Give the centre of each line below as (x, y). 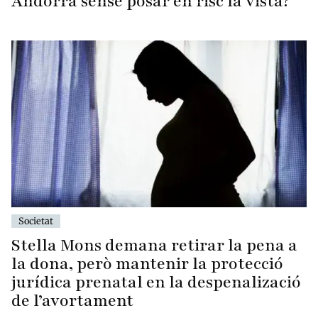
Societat (36, 220)
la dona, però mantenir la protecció (147, 263)
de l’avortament (72, 300)
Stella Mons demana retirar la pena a (154, 245)
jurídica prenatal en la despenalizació (156, 282)
